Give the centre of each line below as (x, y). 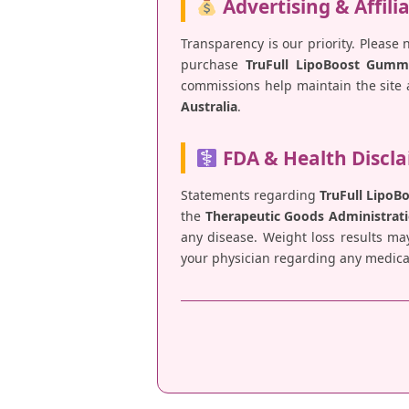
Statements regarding (250, 195)
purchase (213, 65)
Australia (209, 107)
